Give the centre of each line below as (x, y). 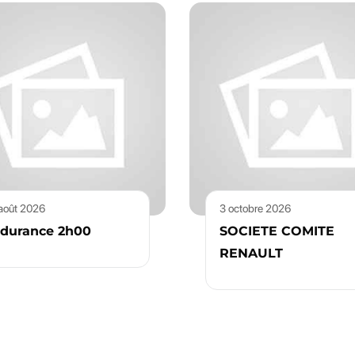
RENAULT (251, 253)
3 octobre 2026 (256, 208)
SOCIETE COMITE (277, 231)
